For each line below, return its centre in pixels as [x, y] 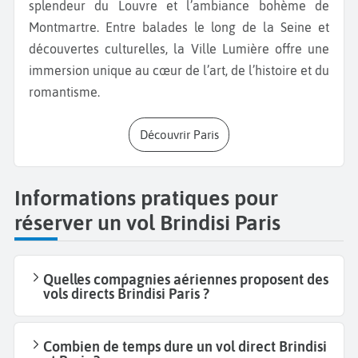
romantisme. [64, 91]
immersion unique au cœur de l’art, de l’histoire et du [179, 70]
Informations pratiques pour [146, 197]
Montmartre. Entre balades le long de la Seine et [179, 27]
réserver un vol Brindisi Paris [147, 222]
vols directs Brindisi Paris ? [126, 293]
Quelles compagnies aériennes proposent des [186, 279]
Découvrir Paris [183, 134]
